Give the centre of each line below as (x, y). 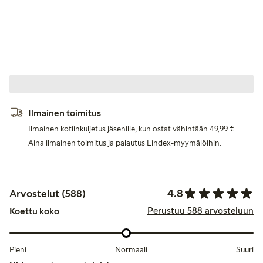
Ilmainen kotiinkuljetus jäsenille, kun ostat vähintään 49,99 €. (132, 129)
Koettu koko (34, 211)
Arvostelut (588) (48, 193)
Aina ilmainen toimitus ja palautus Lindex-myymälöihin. (125, 143)
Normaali (131, 249)
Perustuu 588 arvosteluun (200, 210)
